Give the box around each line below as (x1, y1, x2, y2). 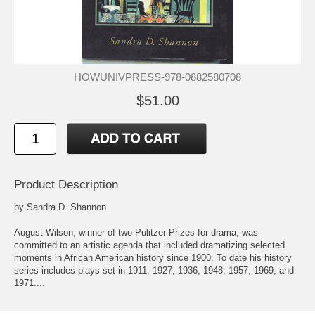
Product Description (14, 178, 118, 192)
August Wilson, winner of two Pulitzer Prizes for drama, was (14, 227, 258, 238)
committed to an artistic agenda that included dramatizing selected (14, 240, 285, 251)
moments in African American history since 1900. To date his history (14, 252, 292, 264)
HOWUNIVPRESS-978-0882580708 (74, 71, 241, 83)
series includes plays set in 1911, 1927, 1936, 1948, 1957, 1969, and (14, 265, 294, 276)
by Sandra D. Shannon (14, 202, 106, 213)
